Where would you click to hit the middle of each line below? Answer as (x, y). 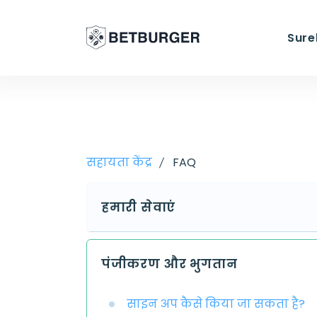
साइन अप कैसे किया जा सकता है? (216, 304)
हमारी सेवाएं (139, 207)
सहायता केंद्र (119, 162)
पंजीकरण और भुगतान (169, 264)
